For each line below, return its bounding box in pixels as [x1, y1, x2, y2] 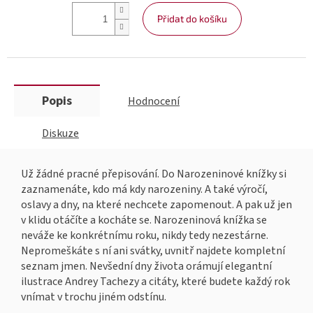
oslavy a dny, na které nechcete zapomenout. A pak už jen [21, 197, 292, 213]
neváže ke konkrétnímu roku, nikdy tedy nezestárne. [21, 228, 268, 244]
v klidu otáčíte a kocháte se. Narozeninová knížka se [21, 212, 267, 228]
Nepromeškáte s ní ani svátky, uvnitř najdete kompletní [21, 243, 285, 259]
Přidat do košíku [156, 13, 227, 25]
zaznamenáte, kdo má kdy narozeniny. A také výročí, [21, 182, 268, 198]
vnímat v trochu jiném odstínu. [21, 289, 166, 305]
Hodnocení [128, 94, 180, 110]
